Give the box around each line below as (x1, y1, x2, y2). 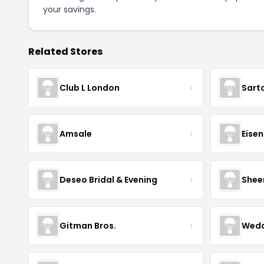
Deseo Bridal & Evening (60, 173, 157, 186)
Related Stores (28, 45, 103, 58)
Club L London (60, 81, 120, 94)
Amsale (60, 127, 92, 140)
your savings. (43, 4, 96, 15)
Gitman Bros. (60, 219, 116, 232)
